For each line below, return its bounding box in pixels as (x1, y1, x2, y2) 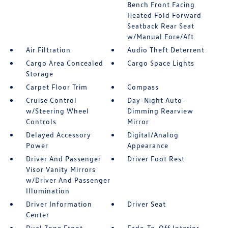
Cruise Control (25, 96, 77, 104)
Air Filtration (25, 45, 71, 54)
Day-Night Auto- (127, 96, 186, 104)
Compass (127, 82, 159, 91)
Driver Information (25, 199, 92, 208)
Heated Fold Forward (127, 11, 202, 19)
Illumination (25, 186, 70, 195)
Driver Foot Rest (127, 154, 185, 163)
